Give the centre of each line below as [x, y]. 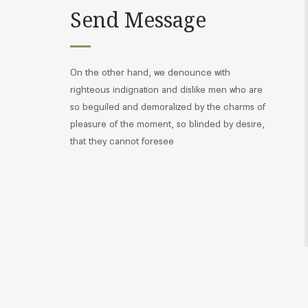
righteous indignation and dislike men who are [166, 89]
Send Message [138, 20]
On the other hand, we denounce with [150, 72]
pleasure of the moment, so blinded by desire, [167, 124]
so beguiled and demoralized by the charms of [168, 107]
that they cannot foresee [122, 141]
